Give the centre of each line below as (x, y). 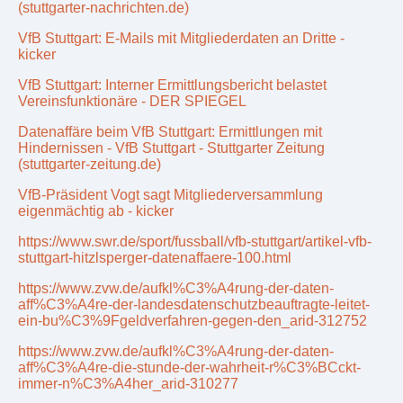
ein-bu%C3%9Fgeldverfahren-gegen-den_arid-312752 (193, 321)
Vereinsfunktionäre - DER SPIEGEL (132, 102)
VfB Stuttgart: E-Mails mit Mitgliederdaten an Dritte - (181, 39)
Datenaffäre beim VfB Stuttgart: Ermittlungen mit (170, 132)
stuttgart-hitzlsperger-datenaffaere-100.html (155, 258)
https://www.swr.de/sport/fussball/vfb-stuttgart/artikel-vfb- (195, 242)
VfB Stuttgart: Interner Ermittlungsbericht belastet (172, 85)
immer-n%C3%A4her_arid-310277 (128, 384)
